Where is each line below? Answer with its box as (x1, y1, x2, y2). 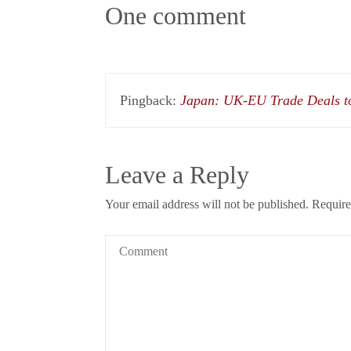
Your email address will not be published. (105, 197, 309, 212)
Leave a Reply (105, 160, 250, 189)
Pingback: (120, 92, 181, 108)
